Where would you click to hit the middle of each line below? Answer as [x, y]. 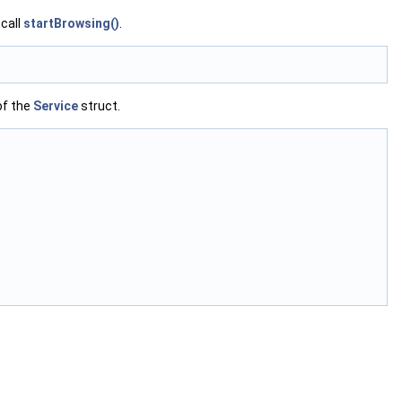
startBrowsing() [71, 23]
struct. [99, 105]
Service [56, 105]
